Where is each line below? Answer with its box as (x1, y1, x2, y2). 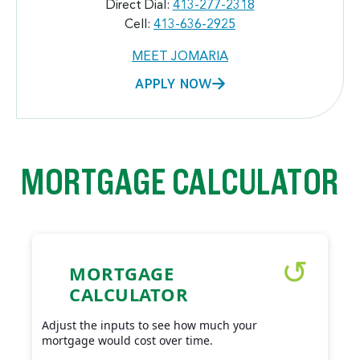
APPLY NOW (135, 74, 212, 92)
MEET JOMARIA (132, 50, 228, 63)
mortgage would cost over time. (42, 332, 213, 348)
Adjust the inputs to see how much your (42, 317, 257, 333)
